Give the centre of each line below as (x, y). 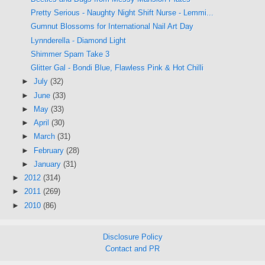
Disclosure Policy (132, 237)
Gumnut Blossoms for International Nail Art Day (112, 27)
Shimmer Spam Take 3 (70, 54)
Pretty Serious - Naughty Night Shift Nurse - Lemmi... (122, 13)
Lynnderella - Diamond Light (79, 40)
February (50, 150)
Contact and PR (132, 248)
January (48, 164)
